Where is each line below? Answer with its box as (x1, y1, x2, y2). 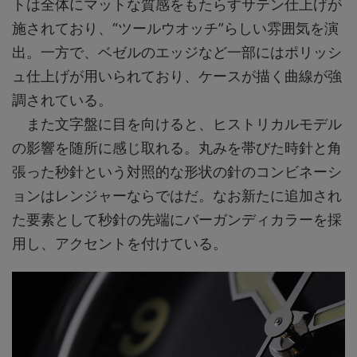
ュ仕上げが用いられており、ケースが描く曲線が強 (12, 67, 342, 84)
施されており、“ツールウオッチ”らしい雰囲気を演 (12, 19, 339, 37)
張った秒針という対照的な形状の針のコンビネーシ (12, 163, 342, 180)
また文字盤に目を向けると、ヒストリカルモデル (12, 115, 342, 132)
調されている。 (12, 91, 112, 108)
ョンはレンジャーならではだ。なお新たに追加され (12, 186, 342, 204)
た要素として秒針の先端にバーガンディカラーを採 (12, 210, 342, 228)
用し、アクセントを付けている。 (12, 234, 227, 252)
